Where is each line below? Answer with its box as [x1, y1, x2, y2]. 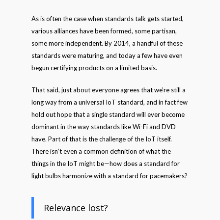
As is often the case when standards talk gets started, [31, 15, 184, 23]
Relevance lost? [44, 202, 108, 214]
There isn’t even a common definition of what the [31, 147, 171, 155]
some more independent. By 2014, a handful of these [31, 39, 183, 47]
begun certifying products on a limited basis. [31, 64, 157, 72]
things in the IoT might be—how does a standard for [31, 160, 180, 167]
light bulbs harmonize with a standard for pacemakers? [31, 172, 188, 180]
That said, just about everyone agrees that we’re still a [31, 86, 186, 94]
